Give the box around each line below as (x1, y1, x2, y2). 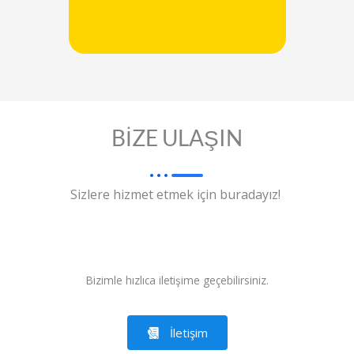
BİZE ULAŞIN (111, 123, 243, 151)
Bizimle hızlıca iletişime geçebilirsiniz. (85, 272, 269, 288)
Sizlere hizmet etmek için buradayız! (70, 185, 284, 203)
